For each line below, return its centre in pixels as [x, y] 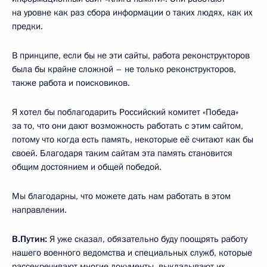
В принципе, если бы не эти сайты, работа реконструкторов [131, 55]
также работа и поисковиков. [71, 83]
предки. [27, 26]
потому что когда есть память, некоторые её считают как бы [133, 139]
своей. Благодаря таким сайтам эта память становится [122, 153]
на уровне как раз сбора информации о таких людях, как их [132, 12]
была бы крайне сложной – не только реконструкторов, [124, 69]
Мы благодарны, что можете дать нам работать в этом [121, 196]
